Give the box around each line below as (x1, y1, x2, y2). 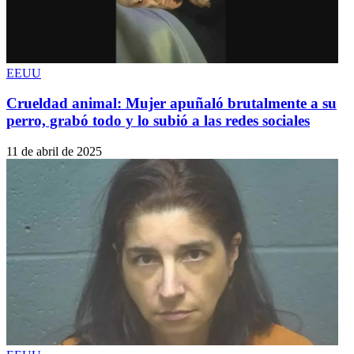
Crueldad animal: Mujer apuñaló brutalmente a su (6, 95, 337, 112)
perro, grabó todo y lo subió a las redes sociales (6, 112, 310, 130)
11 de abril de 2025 (6, 145, 102, 159)
